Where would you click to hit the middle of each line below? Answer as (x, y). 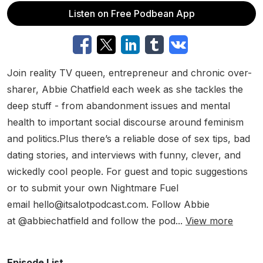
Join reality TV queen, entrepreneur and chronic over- (129, 73)
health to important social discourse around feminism (125, 122)
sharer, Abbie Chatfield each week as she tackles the (125, 89)
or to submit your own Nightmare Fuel (93, 188)
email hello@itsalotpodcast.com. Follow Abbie (108, 204)
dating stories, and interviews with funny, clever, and (124, 155)
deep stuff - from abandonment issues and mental (119, 106)
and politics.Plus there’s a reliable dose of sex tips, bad (129, 139)
